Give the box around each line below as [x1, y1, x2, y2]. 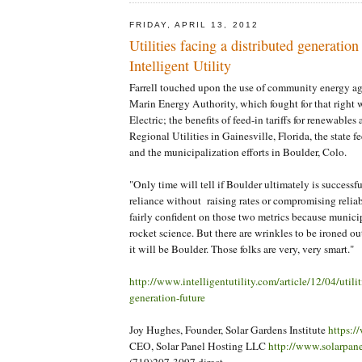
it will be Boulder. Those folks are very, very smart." [129, 242, 354, 257]
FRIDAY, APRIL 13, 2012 [129, 19, 259, 29]
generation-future [129, 290, 205, 305]
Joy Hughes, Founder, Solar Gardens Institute [129, 322, 328, 338]
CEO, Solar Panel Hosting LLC [129, 339, 268, 354]
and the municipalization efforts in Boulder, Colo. [129, 145, 347, 160]
